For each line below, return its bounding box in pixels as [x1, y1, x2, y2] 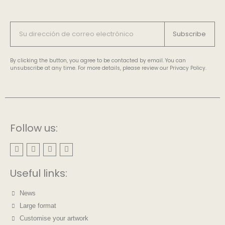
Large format [19, 201, 56, 209]
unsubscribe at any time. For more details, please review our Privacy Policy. [10, 64, 206, 72]
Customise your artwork [19, 214, 88, 222]
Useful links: [10, 166, 67, 180]
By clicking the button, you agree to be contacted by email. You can [10, 56, 186, 64]
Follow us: [10, 121, 58, 135]
